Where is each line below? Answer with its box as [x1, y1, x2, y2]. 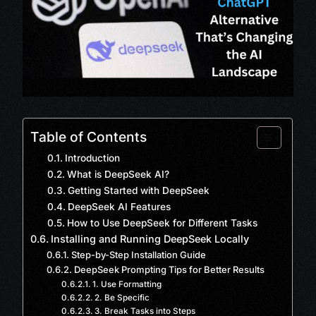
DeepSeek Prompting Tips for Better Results [73, 264, 265, 276]
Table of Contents [30, 128, 147, 146]
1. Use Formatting [92, 279, 162, 290]
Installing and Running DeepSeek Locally [51, 233, 250, 245]
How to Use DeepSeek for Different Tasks [67, 217, 258, 229]
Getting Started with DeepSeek [68, 185, 210, 197]
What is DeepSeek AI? [67, 169, 170, 181]
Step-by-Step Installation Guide [71, 249, 206, 261]
